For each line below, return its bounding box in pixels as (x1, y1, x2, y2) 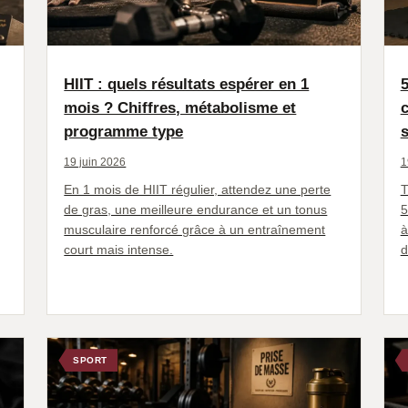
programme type (64, 123, 184, 141)
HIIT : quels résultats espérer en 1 (64, 76, 310, 94)
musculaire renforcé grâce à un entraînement (64, 222, 326, 238)
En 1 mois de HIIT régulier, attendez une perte (64, 182, 331, 198)
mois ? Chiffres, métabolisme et (64, 99, 297, 117)
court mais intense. (64, 242, 174, 258)
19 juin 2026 (64, 156, 127, 169)
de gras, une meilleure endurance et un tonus (64, 202, 328, 218)
